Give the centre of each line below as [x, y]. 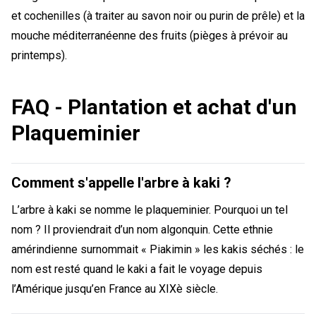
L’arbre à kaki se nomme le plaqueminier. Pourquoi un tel [150, 210]
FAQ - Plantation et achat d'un [154, 107]
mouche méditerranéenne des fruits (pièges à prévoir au [150, 36]
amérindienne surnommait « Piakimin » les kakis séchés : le [158, 250]
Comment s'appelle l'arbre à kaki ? [121, 183]
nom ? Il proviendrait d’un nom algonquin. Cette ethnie [142, 230]
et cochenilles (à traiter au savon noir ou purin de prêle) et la [158, 16]
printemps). [39, 56]
